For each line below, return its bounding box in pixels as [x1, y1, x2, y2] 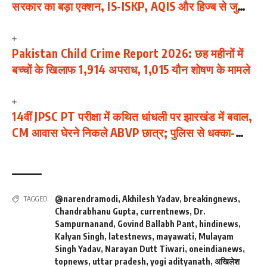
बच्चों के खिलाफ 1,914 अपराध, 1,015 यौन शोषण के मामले [12, 62, 250, 77]
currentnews [140, 206, 190, 217]
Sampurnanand [55, 219, 113, 229]
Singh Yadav [55, 244, 101, 254]
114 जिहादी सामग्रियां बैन [12, 15, 116, 30]
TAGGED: [23, 194, 49, 204]
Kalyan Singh [55, 231, 104, 242]
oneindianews [189, 244, 243, 254]
